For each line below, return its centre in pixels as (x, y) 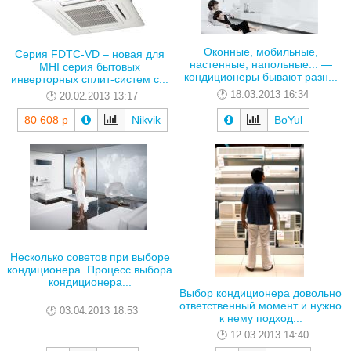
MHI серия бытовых (90, 67)
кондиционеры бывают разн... (261, 76)
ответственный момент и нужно (261, 305)
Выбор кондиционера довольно (261, 293)
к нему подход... (261, 318)
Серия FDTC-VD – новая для (90, 54)
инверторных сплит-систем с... (90, 80)
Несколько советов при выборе (90, 257)
